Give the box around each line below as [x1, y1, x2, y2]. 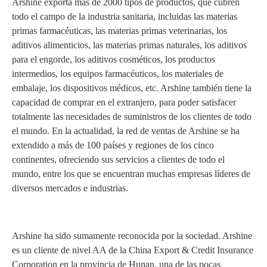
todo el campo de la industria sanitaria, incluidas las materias [12, 11, 237, 21]
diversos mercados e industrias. [12, 183, 128, 193]
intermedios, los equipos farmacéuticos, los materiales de [12, 69, 223, 79]
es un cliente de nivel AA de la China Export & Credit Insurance [12, 245, 253, 255]
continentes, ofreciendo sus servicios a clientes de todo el [12, 154, 225, 164]
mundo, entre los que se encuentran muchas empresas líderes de [12, 169, 250, 179]
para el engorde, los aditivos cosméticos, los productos [12, 54, 215, 64]
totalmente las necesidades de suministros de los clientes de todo [12, 111, 252, 122]
